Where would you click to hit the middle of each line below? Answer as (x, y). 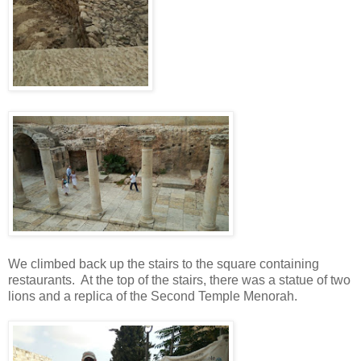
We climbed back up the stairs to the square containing (164, 264)
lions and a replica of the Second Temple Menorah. (153, 297)
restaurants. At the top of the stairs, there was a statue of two (179, 280)
